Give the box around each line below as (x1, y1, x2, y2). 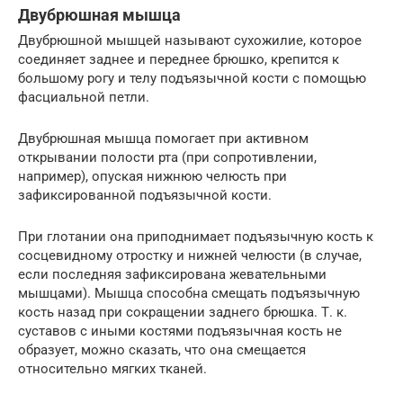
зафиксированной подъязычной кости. (18, 187, 272, 204)
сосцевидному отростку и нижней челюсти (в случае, (18, 247, 362, 264)
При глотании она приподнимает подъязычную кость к (18, 228, 373, 246)
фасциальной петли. (18, 89, 149, 106)
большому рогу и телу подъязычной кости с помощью (18, 70, 366, 87)
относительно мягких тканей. (18, 361, 207, 378)
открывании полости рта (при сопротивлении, (18, 149, 317, 166)
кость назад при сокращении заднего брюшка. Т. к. (18, 304, 347, 321)
